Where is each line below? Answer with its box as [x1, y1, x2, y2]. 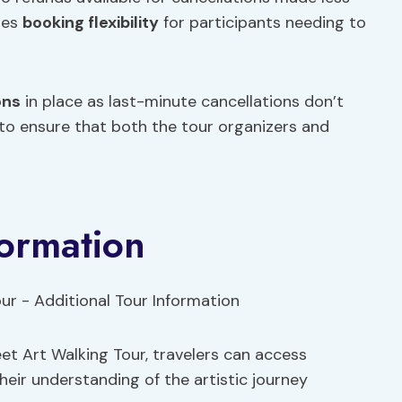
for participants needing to [159, 12, 366, 33]
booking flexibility [22, 12, 159, 33]
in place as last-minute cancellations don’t [21, 91, 344, 112]
